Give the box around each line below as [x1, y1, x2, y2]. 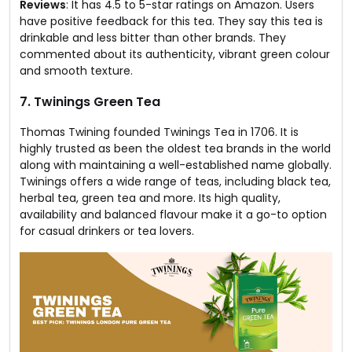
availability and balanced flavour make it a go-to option [20, 206, 327, 222]
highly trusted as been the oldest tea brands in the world [20, 140, 331, 156]
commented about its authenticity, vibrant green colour [20, 46, 330, 62]
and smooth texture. [20, 62, 133, 79]
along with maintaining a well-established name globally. [20, 156, 332, 173]
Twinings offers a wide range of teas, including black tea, [20, 173, 331, 189]
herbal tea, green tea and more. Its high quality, [20, 189, 280, 206]
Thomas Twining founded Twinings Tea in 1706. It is [20, 123, 299, 140]
